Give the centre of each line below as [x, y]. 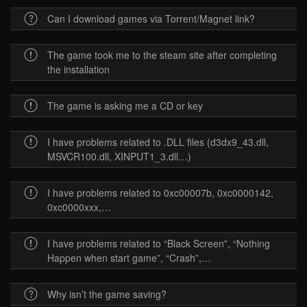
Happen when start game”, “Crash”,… [129, 257]
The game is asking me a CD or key [125, 105]
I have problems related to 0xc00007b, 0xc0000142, [160, 192]
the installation [78, 69]
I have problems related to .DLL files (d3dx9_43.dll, [158, 142]
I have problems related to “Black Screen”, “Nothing [159, 243]
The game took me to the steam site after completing [162, 54]
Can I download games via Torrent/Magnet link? [151, 18]
